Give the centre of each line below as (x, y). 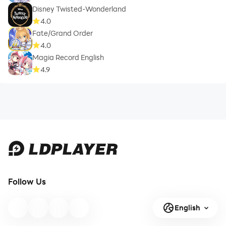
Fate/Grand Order (63, 33)
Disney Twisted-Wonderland (79, 9)
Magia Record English (68, 57)
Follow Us (27, 181)
